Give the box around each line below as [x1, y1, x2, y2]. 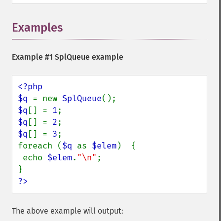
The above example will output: [12, 206, 123, 216]
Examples [12, 21, 63, 35]
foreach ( [18, 141, 62, 151]
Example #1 [12, 52, 55, 62]
